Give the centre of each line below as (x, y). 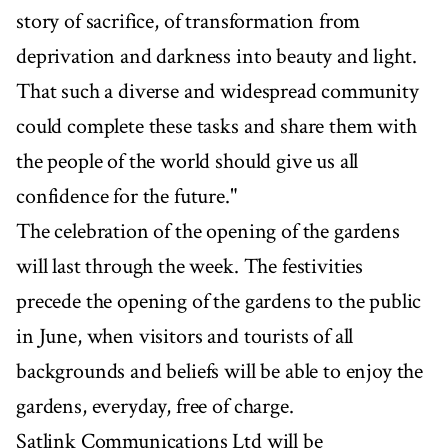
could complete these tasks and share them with (216, 127)
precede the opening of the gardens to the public (219, 302)
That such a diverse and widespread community (217, 92)
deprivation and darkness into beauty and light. (216, 57)
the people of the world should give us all (187, 162)
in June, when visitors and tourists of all (185, 337)
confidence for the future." (126, 197)
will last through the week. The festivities (190, 267)
